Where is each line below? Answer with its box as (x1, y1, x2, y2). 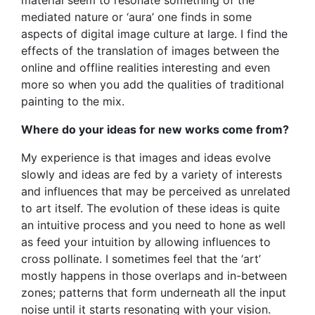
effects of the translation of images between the (21, 43, 279, 58)
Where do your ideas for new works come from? (21, 122, 289, 136)
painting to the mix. (21, 94, 124, 108)
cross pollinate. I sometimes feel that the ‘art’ (21, 251, 261, 266)
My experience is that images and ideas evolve (21, 150, 271, 165)
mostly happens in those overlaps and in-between (21, 268, 287, 283)
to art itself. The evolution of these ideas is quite (21, 200, 280, 215)
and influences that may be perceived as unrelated (21, 184, 290, 198)
